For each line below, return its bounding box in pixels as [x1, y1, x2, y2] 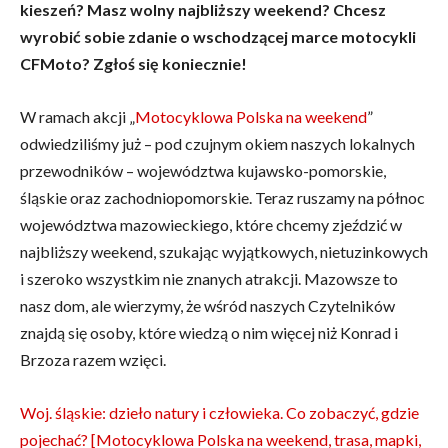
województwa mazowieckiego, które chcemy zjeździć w [20, 215, 402, 234]
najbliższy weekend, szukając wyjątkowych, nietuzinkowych [20, 242, 428, 261]
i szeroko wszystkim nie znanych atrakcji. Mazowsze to [20, 269, 398, 288]
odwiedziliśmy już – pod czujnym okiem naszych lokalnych [20, 134, 415, 153]
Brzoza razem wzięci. [20, 350, 169, 369]
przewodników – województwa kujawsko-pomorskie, [20, 161, 386, 180]
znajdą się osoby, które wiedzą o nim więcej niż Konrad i [20, 323, 398, 342]
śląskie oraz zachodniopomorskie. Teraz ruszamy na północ [20, 188, 425, 207]
